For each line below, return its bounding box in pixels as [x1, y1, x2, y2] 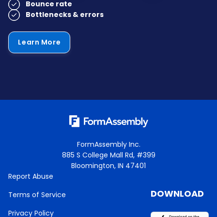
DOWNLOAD [150, 187, 204, 200]
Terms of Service [8, 190, 66, 200]
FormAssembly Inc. [77, 139, 140, 149]
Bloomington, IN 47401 [71, 161, 146, 170]
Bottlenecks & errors [26, 10, 104, 19]
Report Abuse [8, 171, 54, 181]
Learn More [18, 37, 61, 47]
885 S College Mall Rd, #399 [62, 150, 155, 160]
